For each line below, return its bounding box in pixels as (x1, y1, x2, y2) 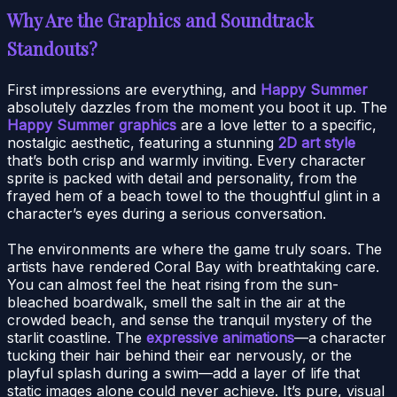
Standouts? (7, 35, 97, 60)
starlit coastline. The (7, 328, 146, 346)
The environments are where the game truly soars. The (7, 239, 382, 258)
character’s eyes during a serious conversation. (7, 204, 326, 222)
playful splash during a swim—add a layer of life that (7, 363, 360, 382)
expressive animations (146, 328, 294, 346)
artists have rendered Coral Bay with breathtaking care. (7, 257, 379, 276)
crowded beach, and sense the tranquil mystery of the (7, 310, 372, 329)
